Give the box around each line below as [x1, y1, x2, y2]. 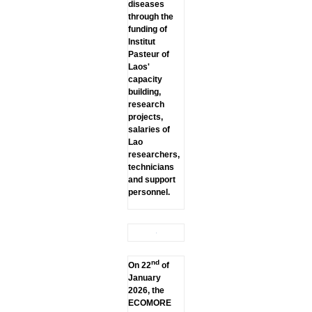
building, [127, 86, 161, 97]
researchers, [127, 149, 180, 159]
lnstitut [127, 36, 155, 47]
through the [127, 11, 173, 22]
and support [127, 174, 175, 185]
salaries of [127, 124, 170, 134]
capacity [127, 74, 162, 84]
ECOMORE [127, 297, 171, 308]
